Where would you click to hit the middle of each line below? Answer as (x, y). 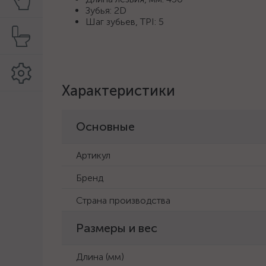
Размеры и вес (117, 228)
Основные (105, 126)
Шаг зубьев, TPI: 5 (125, 22)
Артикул (93, 155)
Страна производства (123, 200)
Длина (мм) (100, 257)
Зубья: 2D (106, 10)
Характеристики (118, 91)
